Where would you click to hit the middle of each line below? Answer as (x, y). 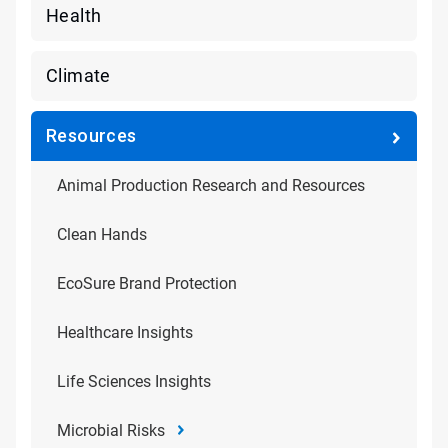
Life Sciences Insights (134, 381)
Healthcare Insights (125, 332)
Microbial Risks (111, 430)
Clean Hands (102, 234)
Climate (78, 75)
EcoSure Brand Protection (147, 283)
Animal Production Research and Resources (211, 185)
